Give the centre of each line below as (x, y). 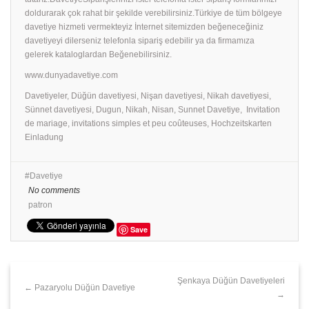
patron (40, 205)
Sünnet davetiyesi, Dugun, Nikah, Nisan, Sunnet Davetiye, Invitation (152, 110)
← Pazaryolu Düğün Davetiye (80, 288)
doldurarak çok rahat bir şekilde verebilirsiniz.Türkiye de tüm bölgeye (153, 13)
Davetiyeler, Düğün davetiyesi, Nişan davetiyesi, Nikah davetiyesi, (148, 96)
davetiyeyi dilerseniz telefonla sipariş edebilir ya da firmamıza (140, 41)
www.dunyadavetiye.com (71, 76)
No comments (54, 191)
